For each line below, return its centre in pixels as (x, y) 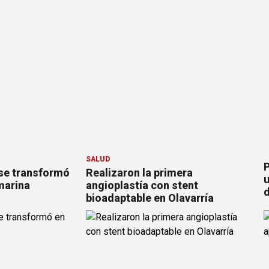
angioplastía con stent (142, 186)
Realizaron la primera (139, 173)
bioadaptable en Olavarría (150, 198)
